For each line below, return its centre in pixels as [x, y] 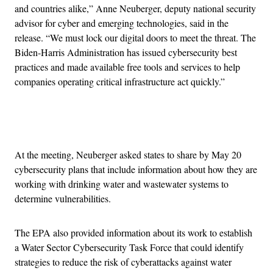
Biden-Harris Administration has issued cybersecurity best [126, 52]
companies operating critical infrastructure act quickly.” [120, 81]
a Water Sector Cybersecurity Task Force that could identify [129, 247]
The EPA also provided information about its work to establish [133, 232]
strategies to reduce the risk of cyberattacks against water [123, 261]
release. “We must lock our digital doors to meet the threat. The [135, 37]
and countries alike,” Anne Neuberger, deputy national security [135, 8]
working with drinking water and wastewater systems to [122, 183]
